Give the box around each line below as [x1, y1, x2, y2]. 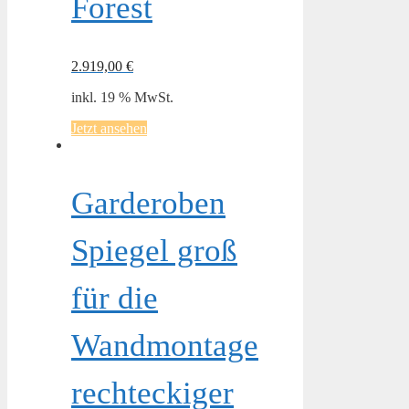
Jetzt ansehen [71, 120, 147, 136]
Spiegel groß [71, 232, 237, 268]
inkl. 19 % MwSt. [71, 89, 173, 105]
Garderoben [71, 184, 225, 221]
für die [71, 279, 158, 316]
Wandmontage [71, 327, 258, 363]
